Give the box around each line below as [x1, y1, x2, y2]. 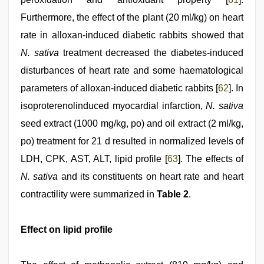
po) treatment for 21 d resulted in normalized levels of [21, 136, 243, 147]
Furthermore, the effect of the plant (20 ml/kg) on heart [21, 12, 243, 23]
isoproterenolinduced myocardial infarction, [21, 101, 206, 111]
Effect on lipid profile [21, 225, 113, 235]
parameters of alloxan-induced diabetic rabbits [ [21, 83, 218, 94]
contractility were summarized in [21, 189, 157, 200]
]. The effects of [177, 154, 244, 164]
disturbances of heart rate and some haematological [21, 65, 243, 76]
